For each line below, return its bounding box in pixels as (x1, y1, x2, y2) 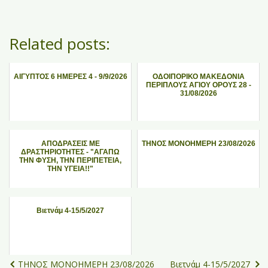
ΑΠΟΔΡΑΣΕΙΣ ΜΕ (41, 139, 100, 148)
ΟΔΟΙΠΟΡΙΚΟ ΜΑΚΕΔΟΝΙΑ (152, 72, 245, 81)
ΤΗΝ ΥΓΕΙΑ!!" (47, 165, 93, 173)
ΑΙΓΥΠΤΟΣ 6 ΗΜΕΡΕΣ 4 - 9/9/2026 (13, 72, 127, 81)
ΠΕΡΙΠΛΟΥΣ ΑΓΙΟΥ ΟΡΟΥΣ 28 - (145, 81, 251, 89)
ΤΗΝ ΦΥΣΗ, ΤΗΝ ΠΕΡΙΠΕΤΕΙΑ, (19, 156, 121, 165)
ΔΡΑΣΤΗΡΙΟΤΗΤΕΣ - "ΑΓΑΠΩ (21, 148, 120, 156)
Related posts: (9, 33, 110, 54)
